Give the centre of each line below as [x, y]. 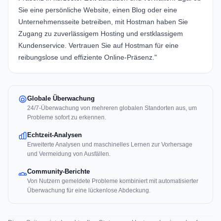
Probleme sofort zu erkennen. [67, 118]
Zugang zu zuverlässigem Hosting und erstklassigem [101, 34]
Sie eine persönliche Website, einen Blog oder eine [98, 10]
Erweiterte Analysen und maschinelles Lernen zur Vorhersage [110, 145]
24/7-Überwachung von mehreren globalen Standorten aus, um [112, 108]
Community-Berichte [58, 172]
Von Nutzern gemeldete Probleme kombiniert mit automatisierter [113, 181]
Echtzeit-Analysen [55, 135]
